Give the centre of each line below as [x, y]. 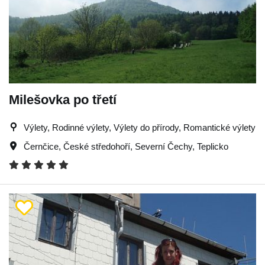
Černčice [41, 146]
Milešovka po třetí [63, 100]
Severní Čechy [164, 146]
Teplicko [213, 146]
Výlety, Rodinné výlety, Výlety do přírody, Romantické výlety [140, 127]
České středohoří [97, 146]
